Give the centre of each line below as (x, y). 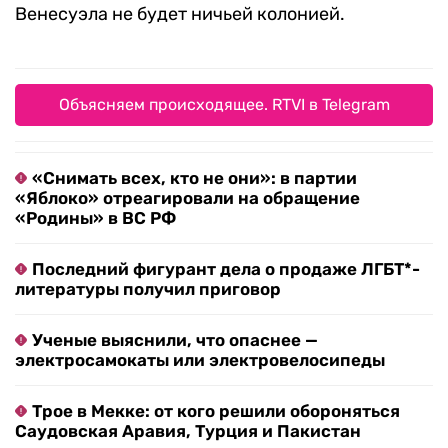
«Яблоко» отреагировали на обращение (187, 198)
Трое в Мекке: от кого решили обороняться (216, 411)
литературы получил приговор (148, 289)
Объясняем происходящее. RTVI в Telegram (224, 105)
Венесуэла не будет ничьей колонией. (180, 14)
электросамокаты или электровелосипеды (200, 360)
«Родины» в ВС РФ (95, 218)
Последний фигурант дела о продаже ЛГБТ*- (226, 269)
